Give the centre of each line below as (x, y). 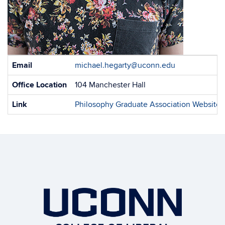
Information (28, 71)
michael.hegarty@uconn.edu (125, 65)
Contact (21, 60)
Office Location (39, 85)
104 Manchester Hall (110, 85)
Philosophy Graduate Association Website (148, 104)
